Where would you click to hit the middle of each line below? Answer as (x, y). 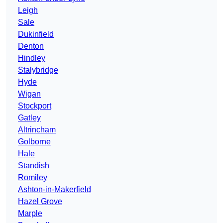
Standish (34, 166)
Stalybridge (38, 70)
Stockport (35, 106)
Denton (31, 46)
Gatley (29, 118)
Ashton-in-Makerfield (55, 190)
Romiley (33, 178)
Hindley (32, 58)
